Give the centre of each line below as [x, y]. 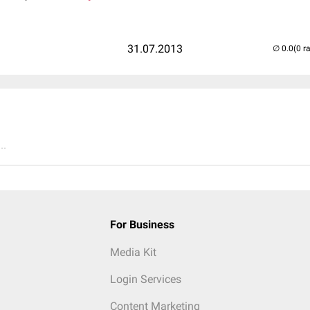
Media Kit [133, 252]
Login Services [145, 279]
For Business [142, 225]
